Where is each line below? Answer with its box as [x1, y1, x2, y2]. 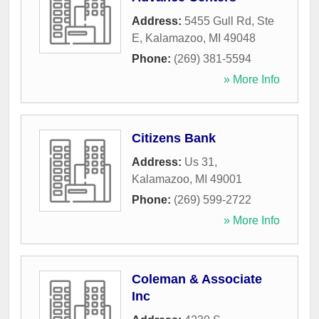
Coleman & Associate [132, 272, 262, 287]
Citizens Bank [132, 131, 216, 146]
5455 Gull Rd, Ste [184, 15, 274, 28]
